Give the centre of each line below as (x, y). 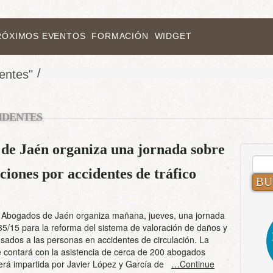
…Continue (193, 264)
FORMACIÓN (120, 36)
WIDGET (173, 36)
